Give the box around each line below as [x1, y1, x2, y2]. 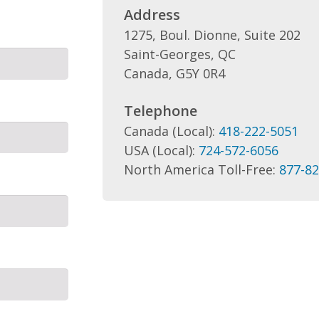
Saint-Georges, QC [123, 46, 236, 63]
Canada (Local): [123, 122, 219, 140]
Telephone [123, 101, 197, 120]
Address [123, 5, 180, 24]
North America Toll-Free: [123, 161, 279, 178]
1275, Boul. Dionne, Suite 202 [123, 26, 300, 43]
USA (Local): [123, 142, 199, 159]
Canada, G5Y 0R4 [123, 65, 225, 82]
